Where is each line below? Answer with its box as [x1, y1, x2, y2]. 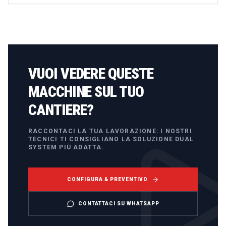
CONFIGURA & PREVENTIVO [67, 177, 148, 183]
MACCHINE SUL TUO [28, 83, 144, 101]
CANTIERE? [28, 101, 94, 119]
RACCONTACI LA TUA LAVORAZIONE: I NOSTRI [28, 128, 192, 135]
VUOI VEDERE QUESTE [28, 65, 154, 83]
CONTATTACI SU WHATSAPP [78, 201, 159, 207]
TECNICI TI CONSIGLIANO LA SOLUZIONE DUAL [28, 136, 194, 143]
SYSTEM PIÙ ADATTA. [28, 144, 104, 151]
